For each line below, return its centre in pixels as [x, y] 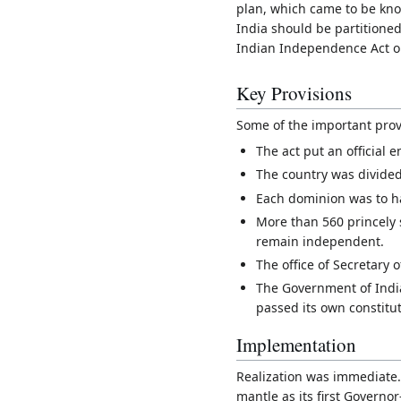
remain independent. [320, 241]
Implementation [296, 344]
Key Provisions [294, 93]
